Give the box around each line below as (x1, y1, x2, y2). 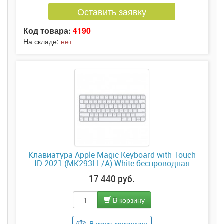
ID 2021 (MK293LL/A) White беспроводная (34, 157, 190, 169)
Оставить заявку (77, 5, 146, 18)
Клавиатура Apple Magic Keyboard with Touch (28, 149, 196, 160)
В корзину (110, 194, 145, 205)
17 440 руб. (89, 171, 135, 185)
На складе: (23, 36, 61, 47)
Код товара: (23, 25, 73, 37)
